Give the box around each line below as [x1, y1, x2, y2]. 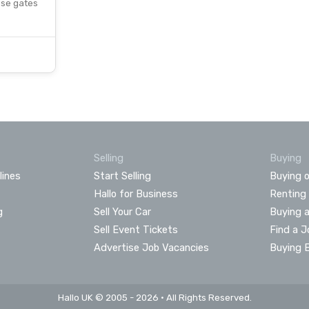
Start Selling [93, 169, 151, 182]
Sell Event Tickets [93, 223, 178, 236]
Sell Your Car [93, 205, 151, 218]
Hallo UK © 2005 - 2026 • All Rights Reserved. [57, 292, 252, 303]
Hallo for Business [93, 187, 178, 200]
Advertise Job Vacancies [93, 241, 209, 254]
